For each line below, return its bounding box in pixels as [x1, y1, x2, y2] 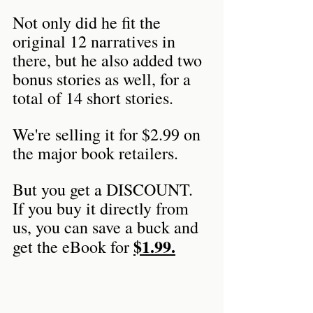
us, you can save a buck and [13, 215, 203, 238]
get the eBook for [13, 235, 133, 258]
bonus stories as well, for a [13, 67, 195, 90]
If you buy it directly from [13, 196, 193, 219]
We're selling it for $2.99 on [13, 122, 205, 145]
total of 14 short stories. [13, 86, 173, 109]
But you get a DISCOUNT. [13, 177, 197, 201]
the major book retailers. [13, 141, 178, 164]
